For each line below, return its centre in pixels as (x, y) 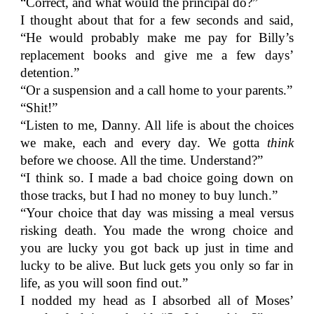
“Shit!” (39, 108)
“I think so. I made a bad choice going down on (157, 178)
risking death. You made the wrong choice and (157, 230)
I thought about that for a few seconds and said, (157, 20)
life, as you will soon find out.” (104, 283)
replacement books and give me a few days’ (157, 55)
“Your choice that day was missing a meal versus (157, 213)
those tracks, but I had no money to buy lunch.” (149, 195)
